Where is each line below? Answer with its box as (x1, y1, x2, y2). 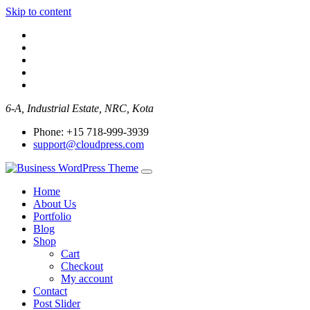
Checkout (61, 260, 103, 272)
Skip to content (6, 6, 71, 17)
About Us (33, 198, 76, 210)
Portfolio (33, 210, 71, 222)
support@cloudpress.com (33, 138, 144, 150)
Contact (33, 285, 67, 297)
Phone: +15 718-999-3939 (33, 126, 149, 138)
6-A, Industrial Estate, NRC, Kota (6, 102, 154, 114)
